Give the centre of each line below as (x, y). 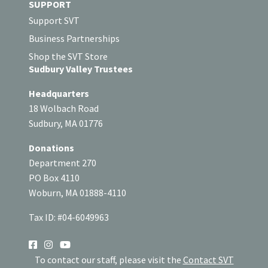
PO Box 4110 (54, 177)
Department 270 (63, 162)
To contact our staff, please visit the (109, 259)
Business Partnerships (74, 38)
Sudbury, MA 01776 (66, 123)
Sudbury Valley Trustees (81, 68)
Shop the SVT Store (68, 56)
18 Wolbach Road (64, 108)
